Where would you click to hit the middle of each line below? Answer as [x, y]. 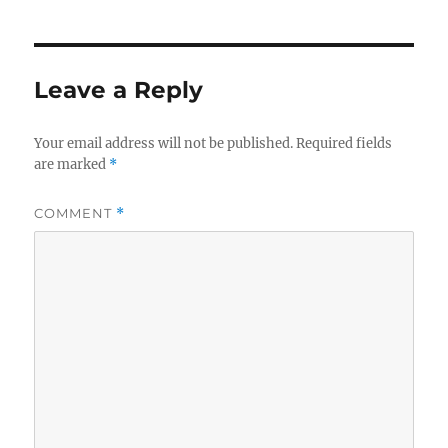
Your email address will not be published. [164, 143]
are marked [72, 164]
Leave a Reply [119, 89]
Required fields [344, 143]
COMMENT [75, 212]
